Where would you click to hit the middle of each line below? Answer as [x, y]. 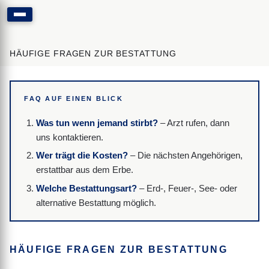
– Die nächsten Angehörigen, [185, 156]
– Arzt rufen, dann [193, 122]
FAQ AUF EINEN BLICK [74, 98]
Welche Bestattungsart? [86, 188]
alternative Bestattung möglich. [96, 202]
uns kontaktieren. [69, 137]
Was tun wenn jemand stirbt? [97, 122]
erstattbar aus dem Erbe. [84, 170]
